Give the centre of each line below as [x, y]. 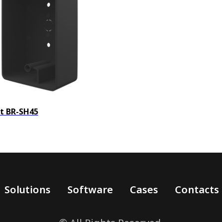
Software [90, 190]
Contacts [197, 190]
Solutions [27, 190]
